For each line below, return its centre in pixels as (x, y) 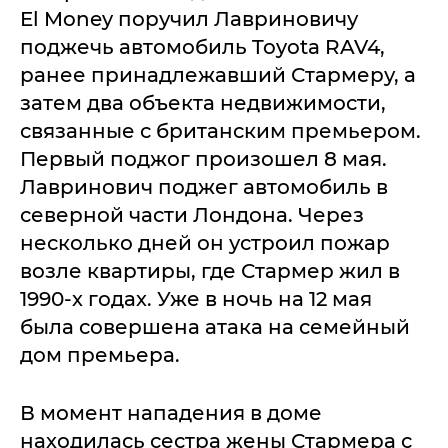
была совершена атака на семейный (215, 326)
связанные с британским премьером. (220, 130)
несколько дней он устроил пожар (205, 242)
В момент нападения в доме (171, 412)
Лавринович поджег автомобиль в (204, 186)
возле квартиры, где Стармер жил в (210, 270)
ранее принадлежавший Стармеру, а (218, 74)
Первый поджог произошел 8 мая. (203, 158)
